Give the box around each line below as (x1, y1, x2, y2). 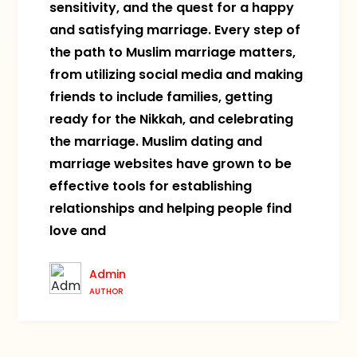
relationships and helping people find (49, 199, 292, 218)
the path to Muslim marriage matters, (49, 43, 296, 61)
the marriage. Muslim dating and (49, 132, 263, 151)
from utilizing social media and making (49, 65, 304, 84)
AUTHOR (89, 285, 124, 297)
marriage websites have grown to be (49, 155, 292, 173)
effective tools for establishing (49, 177, 253, 195)
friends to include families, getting (49, 88, 273, 106)
